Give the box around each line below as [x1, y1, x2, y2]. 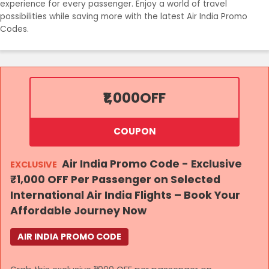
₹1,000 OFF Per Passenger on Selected [10, 172, 220, 187]
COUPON [113, 125, 156, 138]
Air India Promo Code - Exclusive [62, 157, 242, 171]
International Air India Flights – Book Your [10, 188, 240, 202]
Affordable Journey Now [10, 204, 147, 218]
